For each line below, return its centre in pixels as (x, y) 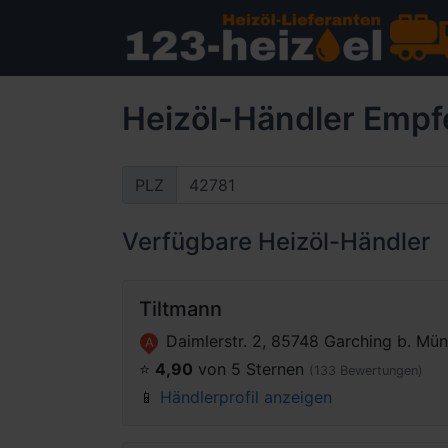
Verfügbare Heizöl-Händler (276, 241)
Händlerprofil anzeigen (246, 397)
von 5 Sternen (251, 369)
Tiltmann (180, 309)
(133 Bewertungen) (366, 370)
